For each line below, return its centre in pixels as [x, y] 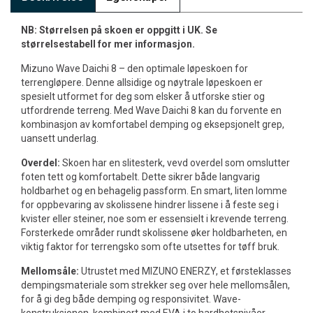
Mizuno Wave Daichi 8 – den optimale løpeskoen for [134, 68]
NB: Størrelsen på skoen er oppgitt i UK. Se [119, 30]
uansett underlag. [60, 138]
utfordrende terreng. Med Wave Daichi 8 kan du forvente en [151, 110]
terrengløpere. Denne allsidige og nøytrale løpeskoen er [142, 82]
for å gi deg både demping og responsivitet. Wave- [131, 299]
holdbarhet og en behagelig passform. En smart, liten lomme [154, 191]
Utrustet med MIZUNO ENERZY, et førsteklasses [185, 271]
